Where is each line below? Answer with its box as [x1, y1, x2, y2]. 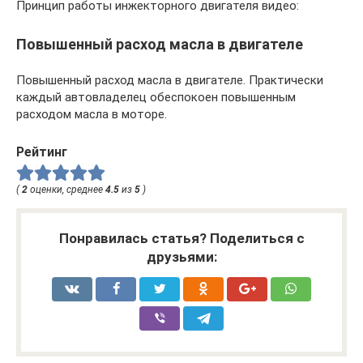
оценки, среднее [28, 184, 105, 196]
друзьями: [146, 249, 217, 266]
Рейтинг [16, 143, 67, 160]
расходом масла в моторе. [16, 106, 167, 122]
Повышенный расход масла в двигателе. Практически [16, 72, 323, 88]
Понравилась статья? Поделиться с [58, 230, 305, 247]
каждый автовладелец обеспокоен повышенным [16, 89, 296, 105]
